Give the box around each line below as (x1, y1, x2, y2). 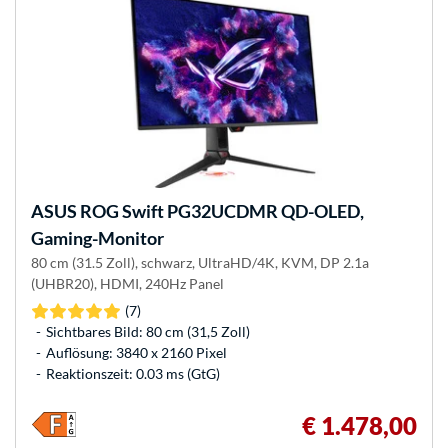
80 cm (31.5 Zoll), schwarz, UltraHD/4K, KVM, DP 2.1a (31, 254, 369, 272)
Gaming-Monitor (31, 227, 164, 250)
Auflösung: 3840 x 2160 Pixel (46, 344, 227, 362)
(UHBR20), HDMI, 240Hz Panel (31, 275, 224, 293)
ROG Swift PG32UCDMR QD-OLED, (77, 200, 364, 223)
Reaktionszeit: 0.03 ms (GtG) (46, 365, 220, 383)
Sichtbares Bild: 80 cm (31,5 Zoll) (46, 323, 250, 341)
